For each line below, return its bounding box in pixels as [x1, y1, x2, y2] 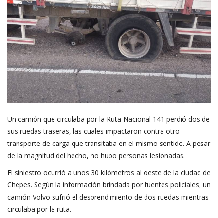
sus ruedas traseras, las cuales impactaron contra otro [7, 126, 180, 136]
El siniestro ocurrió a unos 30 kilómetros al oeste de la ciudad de [7, 167, 211, 177]
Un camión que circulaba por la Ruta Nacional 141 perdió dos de [7, 114, 210, 124]
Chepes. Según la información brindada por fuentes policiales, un [7, 180, 211, 189]
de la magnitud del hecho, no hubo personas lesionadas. [7, 150, 185, 160]
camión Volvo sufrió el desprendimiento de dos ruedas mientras [7, 192, 209, 201]
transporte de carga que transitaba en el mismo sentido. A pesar [7, 138, 210, 148]
